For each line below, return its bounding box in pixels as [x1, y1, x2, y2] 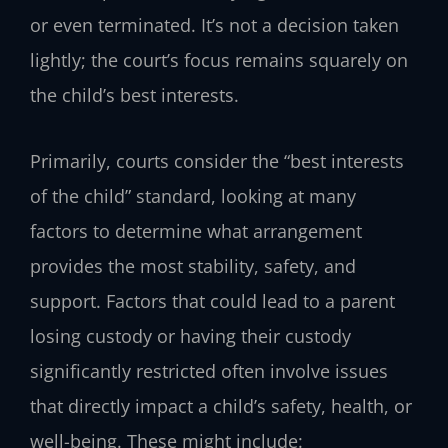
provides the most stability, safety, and [30, 254, 356, 279]
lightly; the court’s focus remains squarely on [30, 47, 408, 72]
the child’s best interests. [30, 82, 239, 107]
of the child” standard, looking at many [30, 184, 356, 209]
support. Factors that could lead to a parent [30, 289, 395, 314]
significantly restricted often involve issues [30, 359, 388, 384]
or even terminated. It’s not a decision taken [30, 12, 399, 37]
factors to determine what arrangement [30, 219, 362, 244]
